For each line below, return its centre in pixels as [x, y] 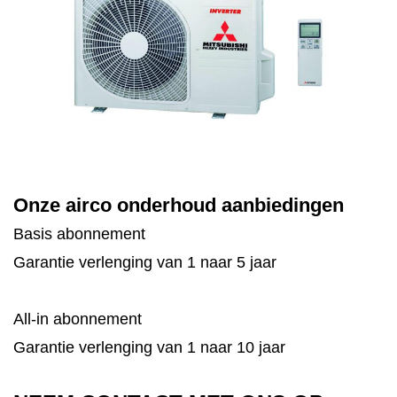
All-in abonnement [78, 319]
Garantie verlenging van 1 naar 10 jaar [149, 347]
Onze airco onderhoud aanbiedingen [179, 205]
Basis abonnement [79, 234]
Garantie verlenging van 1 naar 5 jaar [145, 262]
